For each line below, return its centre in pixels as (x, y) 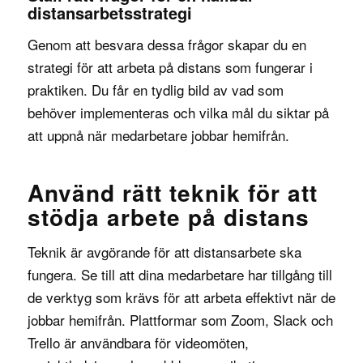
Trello (43, 343)
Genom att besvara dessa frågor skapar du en (167, 45)
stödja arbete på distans (168, 217)
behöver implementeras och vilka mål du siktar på (178, 113)
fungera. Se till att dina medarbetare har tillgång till (179, 275)
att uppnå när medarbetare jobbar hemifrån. (158, 135)
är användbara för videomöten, (154, 343)
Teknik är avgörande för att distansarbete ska (164, 252)
